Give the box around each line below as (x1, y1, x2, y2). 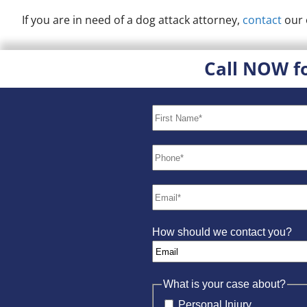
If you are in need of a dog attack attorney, (22, 12, 243, 28)
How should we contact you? (152, 226, 292, 238)
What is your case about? (163, 278, 286, 291)
